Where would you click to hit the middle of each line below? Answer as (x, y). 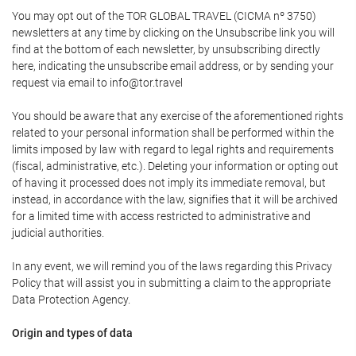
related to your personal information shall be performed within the (173, 133)
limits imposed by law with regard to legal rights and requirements (173, 149)
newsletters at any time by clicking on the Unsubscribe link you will (173, 33)
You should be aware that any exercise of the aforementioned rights (178, 116)
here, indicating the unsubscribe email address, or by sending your (173, 66)
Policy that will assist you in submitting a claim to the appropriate (171, 283)
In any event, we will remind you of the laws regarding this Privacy (172, 266)
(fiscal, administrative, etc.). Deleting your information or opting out (175, 166)
